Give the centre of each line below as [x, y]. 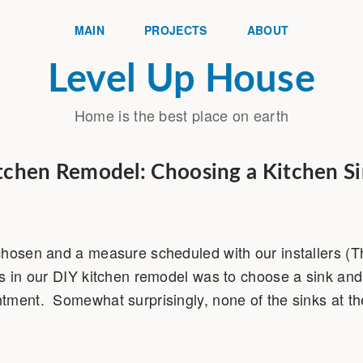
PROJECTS [176, 30]
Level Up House [181, 80]
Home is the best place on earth [181, 115]
